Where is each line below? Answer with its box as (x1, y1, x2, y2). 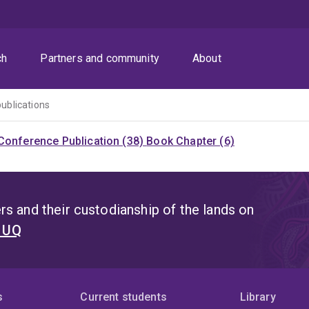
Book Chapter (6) (146, 134, 235, 148)
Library (239, 290, 276, 304)
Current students (80, 290, 167, 304)
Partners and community (40, 52, 159, 66)
